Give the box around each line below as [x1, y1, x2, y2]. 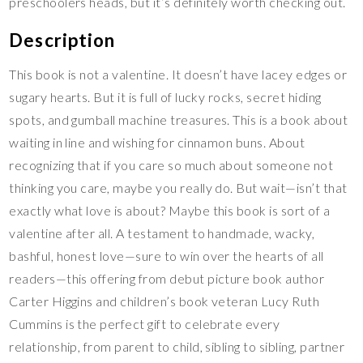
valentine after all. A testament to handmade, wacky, [9, 225, 315, 241]
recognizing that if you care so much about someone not [9, 157, 334, 173]
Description [9, 29, 116, 52]
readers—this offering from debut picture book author [9, 271, 325, 287]
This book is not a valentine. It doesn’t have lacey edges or [9, 66, 348, 83]
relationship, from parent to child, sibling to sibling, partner [9, 339, 345, 355]
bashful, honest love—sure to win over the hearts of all [9, 248, 324, 264]
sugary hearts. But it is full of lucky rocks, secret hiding [9, 89, 322, 105]
